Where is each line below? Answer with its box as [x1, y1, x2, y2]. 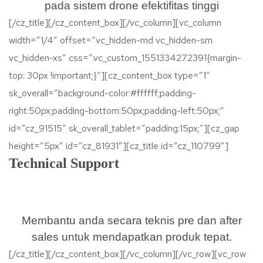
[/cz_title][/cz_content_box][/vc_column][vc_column [9, 16, 221, 29]
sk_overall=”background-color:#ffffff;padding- [9, 87, 196, 99]
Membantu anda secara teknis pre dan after [21, 214, 242, 227]
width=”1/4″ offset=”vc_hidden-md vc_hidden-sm [9, 34, 213, 46]
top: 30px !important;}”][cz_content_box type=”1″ [9, 69, 210, 82]
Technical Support [9, 156, 119, 171]
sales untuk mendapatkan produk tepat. [31, 231, 232, 243]
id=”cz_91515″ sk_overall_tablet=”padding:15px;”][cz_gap [9, 122, 240, 134]
